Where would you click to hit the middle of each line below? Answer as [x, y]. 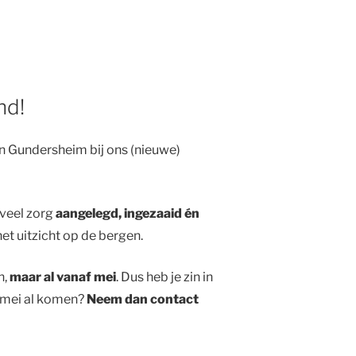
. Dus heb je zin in [164, 277]
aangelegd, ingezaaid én [127, 214]
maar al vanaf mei [62, 277]
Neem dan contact [142, 300]
